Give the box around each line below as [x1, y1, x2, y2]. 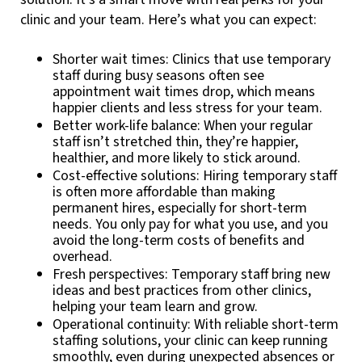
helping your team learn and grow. [53, 296, 258, 317]
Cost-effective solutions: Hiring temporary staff [53, 165, 337, 186]
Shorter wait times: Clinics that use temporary [53, 48, 330, 69]
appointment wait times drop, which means [53, 81, 315, 102]
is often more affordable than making [53, 181, 276, 202]
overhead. [53, 246, 112, 267]
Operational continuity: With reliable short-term [53, 314, 339, 335]
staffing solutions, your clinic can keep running [53, 330, 328, 351]
